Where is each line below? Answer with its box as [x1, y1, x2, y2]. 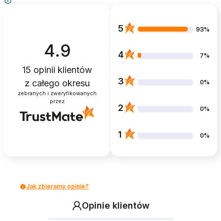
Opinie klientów [81, 200, 149, 211]
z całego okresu [25, 78, 90, 89]
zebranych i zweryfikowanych [18, 90, 97, 97]
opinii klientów [31, 65, 92, 75]
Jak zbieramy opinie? [26, 183, 89, 190]
